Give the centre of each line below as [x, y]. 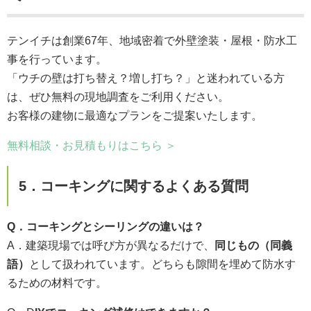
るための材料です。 [57, 283]
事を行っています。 [57, 59]
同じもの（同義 [253, 245]
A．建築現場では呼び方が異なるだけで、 [111, 245]
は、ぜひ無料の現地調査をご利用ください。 [118, 96]
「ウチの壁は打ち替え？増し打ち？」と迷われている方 [146, 78]
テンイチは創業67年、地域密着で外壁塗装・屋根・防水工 [152, 40]
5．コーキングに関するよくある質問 [134, 186]
